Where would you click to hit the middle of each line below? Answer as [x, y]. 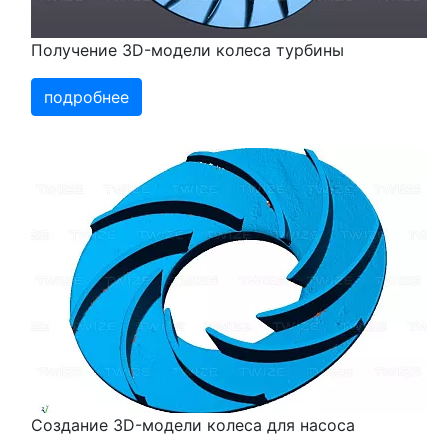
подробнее [86, 97]
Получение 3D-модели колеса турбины [187, 50]
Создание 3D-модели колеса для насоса [193, 425]
